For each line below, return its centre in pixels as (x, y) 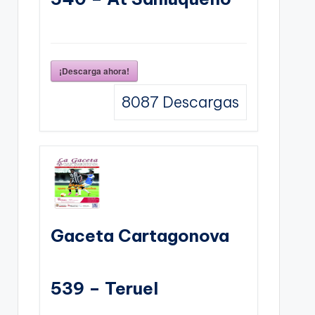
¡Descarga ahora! (94, 71)
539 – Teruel (104, 288)
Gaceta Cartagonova (140, 235)
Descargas (199, 102)
